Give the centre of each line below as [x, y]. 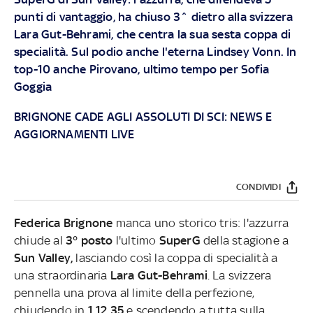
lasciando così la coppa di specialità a [175, 257]
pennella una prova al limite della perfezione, [134, 292]
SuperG [181, 240]
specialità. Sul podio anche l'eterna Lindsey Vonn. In [155, 51]
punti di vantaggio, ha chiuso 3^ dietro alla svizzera [153, 16]
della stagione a [246, 240]
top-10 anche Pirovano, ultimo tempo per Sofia [141, 69]
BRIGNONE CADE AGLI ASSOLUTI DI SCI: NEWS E [143, 116]
